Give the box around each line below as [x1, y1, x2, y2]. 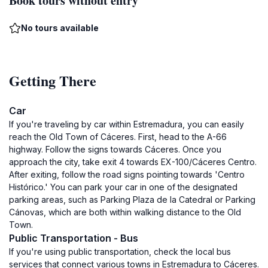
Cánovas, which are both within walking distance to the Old [9, 207, 241, 217]
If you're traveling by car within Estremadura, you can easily [9, 119, 244, 129]
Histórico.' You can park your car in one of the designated [9, 182, 237, 192]
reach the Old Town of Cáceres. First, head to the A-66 [9, 132, 227, 142]
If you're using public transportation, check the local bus [9, 246, 231, 257]
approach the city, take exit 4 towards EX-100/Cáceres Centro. [9, 157, 257, 167]
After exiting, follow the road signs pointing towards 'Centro [9, 169, 245, 179]
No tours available [21, 23, 99, 33]
